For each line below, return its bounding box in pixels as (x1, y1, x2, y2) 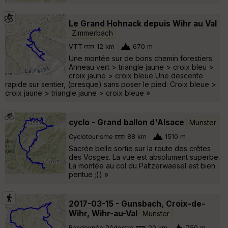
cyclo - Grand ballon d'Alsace (69, 117, 184, 127)
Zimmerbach (72, 28, 113, 37)
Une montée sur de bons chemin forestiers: (69, 53, 214, 63)
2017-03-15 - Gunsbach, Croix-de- (69, 198, 205, 209)
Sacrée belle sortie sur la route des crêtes (69, 144, 211, 153)
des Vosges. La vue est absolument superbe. (69, 152, 220, 161)
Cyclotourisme (69, 133, 113, 141)
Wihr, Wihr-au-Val (69, 208, 137, 218)
